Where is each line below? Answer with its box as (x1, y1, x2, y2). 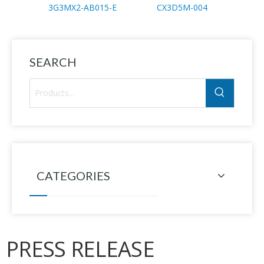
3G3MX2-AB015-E (48, 1, 117, 13)
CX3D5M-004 (156, 1, 207, 13)
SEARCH (29, 54, 77, 69)
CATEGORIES (37, 168, 110, 183)
